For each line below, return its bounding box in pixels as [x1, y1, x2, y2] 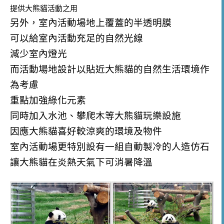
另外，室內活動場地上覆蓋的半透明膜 [10, 17, 171, 28]
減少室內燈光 [10, 48, 67, 59]
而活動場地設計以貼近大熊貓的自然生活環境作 [10, 63, 209, 74]
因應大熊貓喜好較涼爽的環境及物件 [10, 125, 162, 136]
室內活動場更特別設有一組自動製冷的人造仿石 [10, 141, 209, 152]
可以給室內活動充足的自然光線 [10, 32, 143, 43]
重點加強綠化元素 [10, 94, 86, 105]
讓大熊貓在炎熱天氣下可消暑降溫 [10, 156, 152, 167]
